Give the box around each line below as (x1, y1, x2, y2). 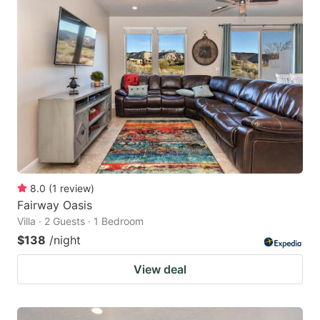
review (60, 181, 91, 194)
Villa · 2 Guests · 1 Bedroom (17, 214, 144, 227)
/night (49, 232, 81, 247)
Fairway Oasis (17, 197, 92, 212)
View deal (134, 261, 186, 276)
